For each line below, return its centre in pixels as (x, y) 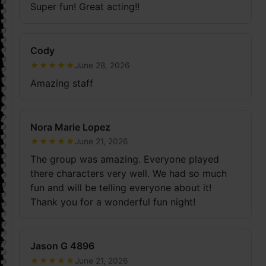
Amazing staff (61, 83)
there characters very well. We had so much (128, 174)
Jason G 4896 (62, 246)
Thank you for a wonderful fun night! (113, 202)
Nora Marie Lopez (70, 127)
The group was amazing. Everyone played (124, 159)
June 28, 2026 (102, 65)
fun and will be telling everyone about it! (121, 188)
